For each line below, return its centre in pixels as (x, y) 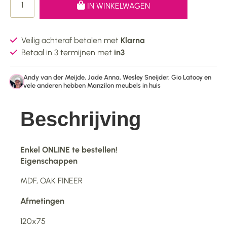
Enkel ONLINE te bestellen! (70, 149)
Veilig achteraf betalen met (71, 40)
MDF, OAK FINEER (51, 180)
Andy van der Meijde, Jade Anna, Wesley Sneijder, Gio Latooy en (117, 77)
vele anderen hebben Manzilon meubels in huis (92, 85)
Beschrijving (81, 119)
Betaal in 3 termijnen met (68, 52)
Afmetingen (43, 201)
